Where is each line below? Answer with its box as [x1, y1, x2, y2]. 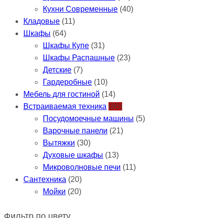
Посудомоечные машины [43, 114, 134, 123]
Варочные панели [43, 126, 108, 135]
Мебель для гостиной [23, 90, 100, 98]
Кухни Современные [43, 4, 118, 13]
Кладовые [23, 17, 60, 25]
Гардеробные [43, 77, 92, 86]
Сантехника [23, 175, 66, 183]
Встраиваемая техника [23, 102, 107, 110]
